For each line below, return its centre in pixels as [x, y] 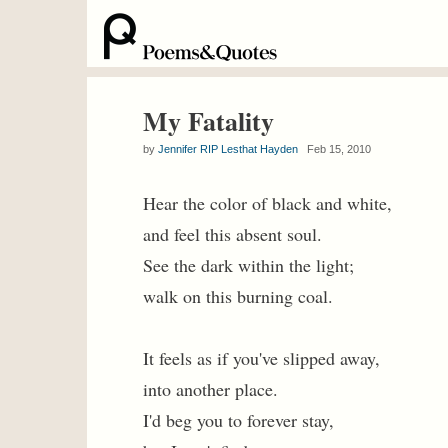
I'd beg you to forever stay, [238, 420]
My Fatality [208, 121]
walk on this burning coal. [238, 296]
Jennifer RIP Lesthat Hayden [228, 149]
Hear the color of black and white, [267, 203]
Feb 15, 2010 [334, 149]
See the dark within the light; [248, 265]
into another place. [210, 389]
